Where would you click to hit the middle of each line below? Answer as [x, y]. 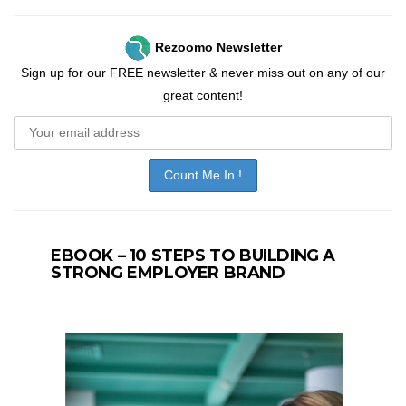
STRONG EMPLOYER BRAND [168, 273]
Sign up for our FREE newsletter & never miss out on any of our [203, 72]
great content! [203, 95]
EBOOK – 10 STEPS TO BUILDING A [193, 256]
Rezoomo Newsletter [218, 47]
